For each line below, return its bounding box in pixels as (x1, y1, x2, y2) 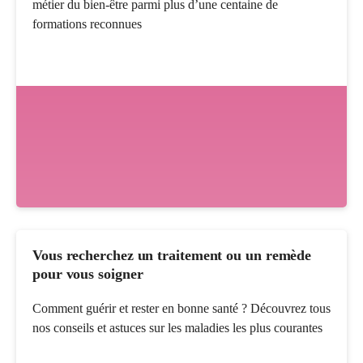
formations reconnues (32, 17, 142, 32)
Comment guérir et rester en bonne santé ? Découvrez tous (32, 301, 331, 316)
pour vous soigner (32, 266, 143, 283)
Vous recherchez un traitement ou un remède (32, 247, 312, 264)
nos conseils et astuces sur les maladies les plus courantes (32, 321, 322, 335)
